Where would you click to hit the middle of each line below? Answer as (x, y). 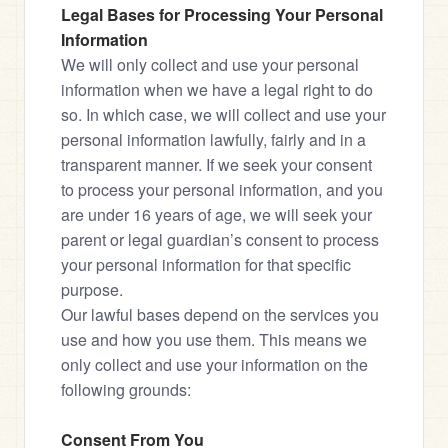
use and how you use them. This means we (214, 339)
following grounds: (126, 389)
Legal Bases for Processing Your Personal (222, 14)
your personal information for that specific (206, 264)
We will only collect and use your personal (210, 64)
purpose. (92, 289)
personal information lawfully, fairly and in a (213, 139)
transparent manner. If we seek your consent (216, 164)
